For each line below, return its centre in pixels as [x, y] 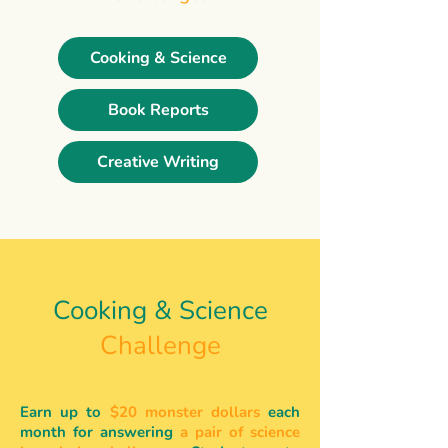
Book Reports [158, 110]
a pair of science [240, 432]
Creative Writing [158, 162]
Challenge [160, 345]
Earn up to [65, 412]
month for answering [100, 432]
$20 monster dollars [184, 412]
